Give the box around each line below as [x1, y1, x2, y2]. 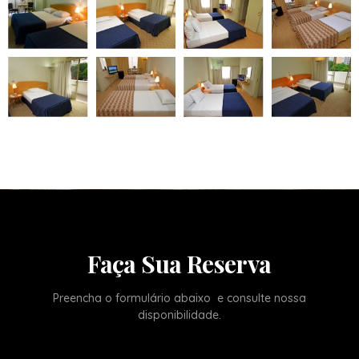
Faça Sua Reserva [87, 247, 272, 280]
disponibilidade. [138, 307, 221, 322]
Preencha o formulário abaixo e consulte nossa [53, 290, 306, 305]
